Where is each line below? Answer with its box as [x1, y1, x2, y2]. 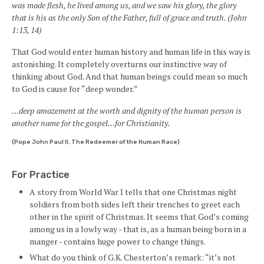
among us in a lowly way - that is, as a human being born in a [29, 223, 246, 235]
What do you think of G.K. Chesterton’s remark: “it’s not [29, 252, 236, 263]
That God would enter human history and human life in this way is [12, 46, 250, 57]
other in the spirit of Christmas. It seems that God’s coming [29, 211, 249, 222]
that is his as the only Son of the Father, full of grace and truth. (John [12, 12, 247, 23]
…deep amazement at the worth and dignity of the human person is [12, 105, 242, 116]
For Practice [12, 169, 70, 180]
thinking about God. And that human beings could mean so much [12, 71, 247, 82]
